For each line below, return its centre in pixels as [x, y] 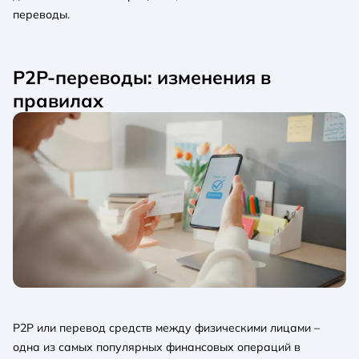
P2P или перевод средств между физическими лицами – [166, 327]
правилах [58, 100]
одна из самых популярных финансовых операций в [157, 347]
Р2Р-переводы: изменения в [142, 77]
